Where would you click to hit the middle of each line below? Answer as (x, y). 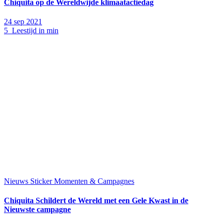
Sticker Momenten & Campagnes (82, 181)
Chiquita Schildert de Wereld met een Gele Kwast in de (96, 201)
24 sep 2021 (23, 22)
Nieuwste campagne (37, 210)
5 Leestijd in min (31, 31)
